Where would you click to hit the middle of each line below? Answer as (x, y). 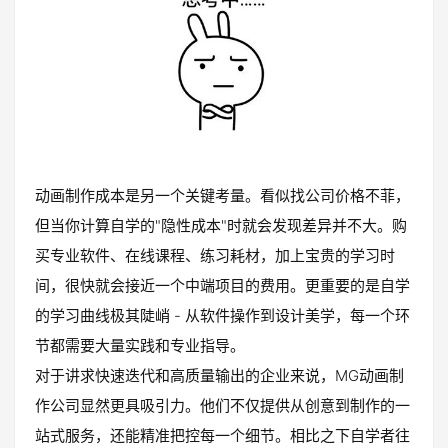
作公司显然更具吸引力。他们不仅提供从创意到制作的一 (222, 406)
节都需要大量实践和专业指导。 (140, 346)
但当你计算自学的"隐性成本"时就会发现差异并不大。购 (221, 226)
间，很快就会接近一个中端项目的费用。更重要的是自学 (222, 286)
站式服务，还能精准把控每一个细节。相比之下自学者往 (222, 436)
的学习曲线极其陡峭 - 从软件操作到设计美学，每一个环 (222, 316)
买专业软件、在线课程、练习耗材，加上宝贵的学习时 (215, 256)
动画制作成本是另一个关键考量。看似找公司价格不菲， (222, 196)
